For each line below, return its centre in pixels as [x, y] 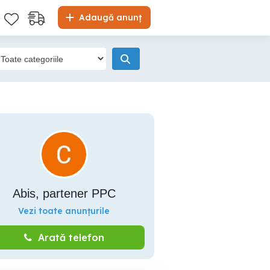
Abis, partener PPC [64, 193]
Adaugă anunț [109, 17]
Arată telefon [71, 237]
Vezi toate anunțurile [64, 211]
